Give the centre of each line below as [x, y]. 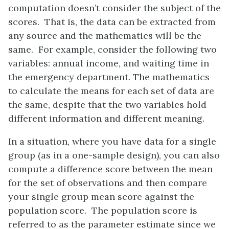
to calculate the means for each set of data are [111, 91]
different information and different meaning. [106, 119]
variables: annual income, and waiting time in [109, 63]
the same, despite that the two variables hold [107, 105]
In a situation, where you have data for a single [112, 142]
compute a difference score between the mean [110, 169]
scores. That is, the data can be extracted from [112, 22]
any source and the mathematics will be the [105, 36]
